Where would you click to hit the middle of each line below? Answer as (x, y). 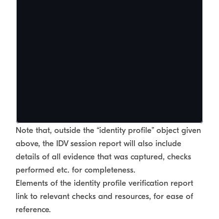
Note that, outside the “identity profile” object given (108, 130)
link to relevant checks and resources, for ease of (104, 196)
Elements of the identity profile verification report (104, 183)
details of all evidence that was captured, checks (103, 157)
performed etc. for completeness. (76, 170)
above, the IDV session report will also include (99, 143)
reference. (33, 209)
